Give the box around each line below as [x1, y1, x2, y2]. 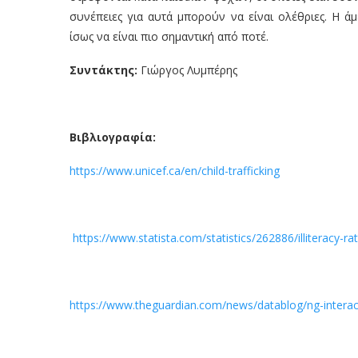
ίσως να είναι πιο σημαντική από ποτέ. [70, 28, 268, 44]
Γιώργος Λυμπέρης [141, 62, 237, 78]
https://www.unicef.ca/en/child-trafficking [70, 162, 280, 178]
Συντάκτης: [70, 62, 141, 78]
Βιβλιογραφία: [70, 129, 156, 145]
